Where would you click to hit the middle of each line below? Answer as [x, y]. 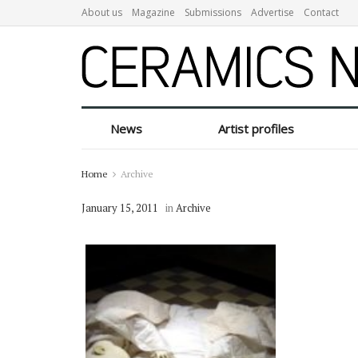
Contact [321, 12]
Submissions [213, 12]
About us [102, 12]
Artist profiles [257, 129]
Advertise [272, 12]
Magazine [153, 12]
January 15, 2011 [120, 208]
